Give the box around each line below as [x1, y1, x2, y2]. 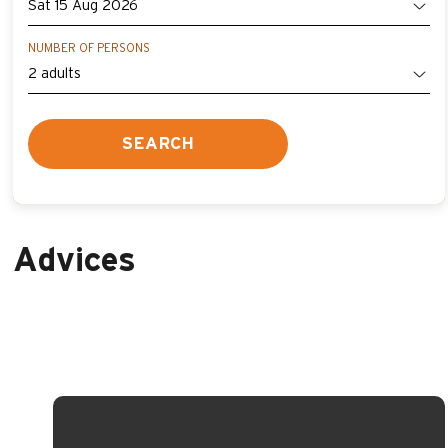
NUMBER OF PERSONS [28, 42, 150, 54]
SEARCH [122, 135, 194, 152]
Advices [13, 245, 136, 278]
